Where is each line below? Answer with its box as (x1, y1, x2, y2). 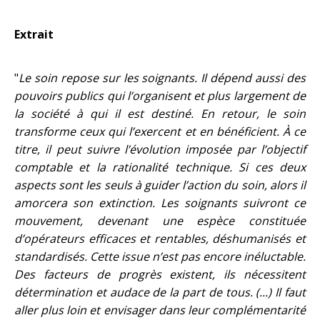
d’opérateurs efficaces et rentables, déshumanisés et (14, 231, 306, 246)
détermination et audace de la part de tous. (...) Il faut (14, 284, 306, 300)
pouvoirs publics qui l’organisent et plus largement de (14, 88, 306, 104)
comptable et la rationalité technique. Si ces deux (14, 159, 306, 175)
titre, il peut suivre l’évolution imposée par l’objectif (14, 141, 306, 157)
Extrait (14, 26, 54, 42)
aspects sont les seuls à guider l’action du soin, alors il (14, 177, 306, 193)
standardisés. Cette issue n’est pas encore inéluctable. (14, 249, 306, 264)
